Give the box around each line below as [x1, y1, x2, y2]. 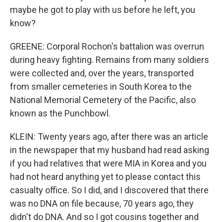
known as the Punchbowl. [10, 108, 111, 118]
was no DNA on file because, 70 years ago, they [10, 198, 194, 209]
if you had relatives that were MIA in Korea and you [10, 158, 207, 168]
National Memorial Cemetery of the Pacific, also [10, 95, 196, 105]
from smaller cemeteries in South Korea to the [10, 81, 192, 92]
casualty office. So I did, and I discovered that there [10, 185, 209, 195]
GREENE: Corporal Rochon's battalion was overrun [10, 41, 204, 52]
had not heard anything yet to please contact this [10, 171, 201, 182]
